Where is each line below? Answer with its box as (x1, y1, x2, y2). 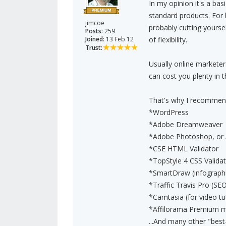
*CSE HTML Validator (148, 144, 218, 154)
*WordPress (148, 107, 189, 118)
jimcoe (85, 19, 104, 28)
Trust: (85, 43, 102, 52)
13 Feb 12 (104, 35, 134, 44)
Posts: (85, 27, 103, 36)
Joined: (85, 35, 104, 44)
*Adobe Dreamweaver (148, 120, 222, 130)
